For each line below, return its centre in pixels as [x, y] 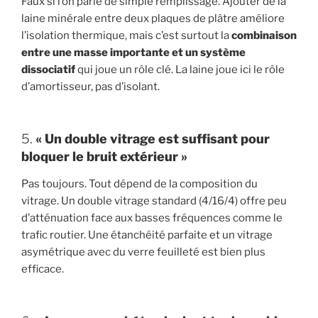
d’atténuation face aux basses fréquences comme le [152, 218]
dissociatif [48, 69]
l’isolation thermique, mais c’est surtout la [126, 35]
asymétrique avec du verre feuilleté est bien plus [143, 252]
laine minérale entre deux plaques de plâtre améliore [153, 18]
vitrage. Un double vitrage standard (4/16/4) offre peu [154, 201]
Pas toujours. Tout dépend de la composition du [139, 183]
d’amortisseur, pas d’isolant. [91, 86]
